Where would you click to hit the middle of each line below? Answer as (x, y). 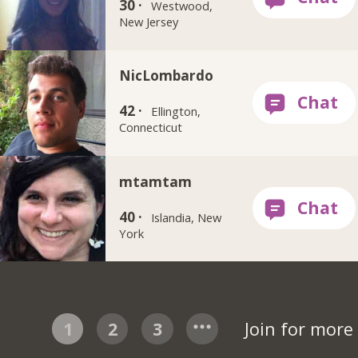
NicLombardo (167, 76)
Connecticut (151, 127)
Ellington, (176, 111)
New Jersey (149, 22)
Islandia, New (187, 217)
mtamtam (156, 181)
